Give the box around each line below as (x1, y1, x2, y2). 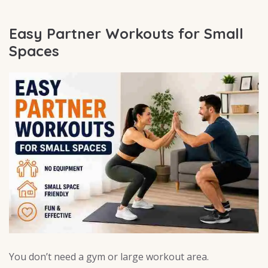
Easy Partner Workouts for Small (9, 25, 243, 43)
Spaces (9, 42, 59, 60)
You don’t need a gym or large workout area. (9, 249, 209, 263)
